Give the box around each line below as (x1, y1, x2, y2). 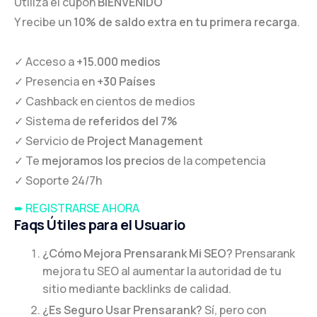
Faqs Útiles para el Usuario (14, 214, 185, 234)
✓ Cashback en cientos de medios (14, 93, 195, 109)
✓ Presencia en (14, 73, 97, 89)
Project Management (87, 132, 203, 149)
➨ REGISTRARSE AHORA (14, 200, 139, 216)
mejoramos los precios (42, 152, 165, 168)
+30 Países (97, 73, 156, 89)
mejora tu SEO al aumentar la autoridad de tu (42, 263, 282, 279)
